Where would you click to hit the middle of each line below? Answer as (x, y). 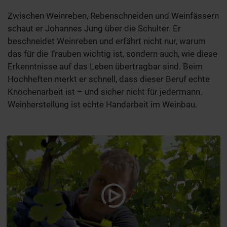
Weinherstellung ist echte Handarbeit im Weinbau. (102, 105)
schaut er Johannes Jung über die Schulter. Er (94, 29)
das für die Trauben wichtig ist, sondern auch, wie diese (112, 54)
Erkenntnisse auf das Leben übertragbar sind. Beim (105, 67)
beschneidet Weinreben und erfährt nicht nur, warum (107, 41)
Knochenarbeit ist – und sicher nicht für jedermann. (105, 92)
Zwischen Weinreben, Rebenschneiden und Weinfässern (113, 16)
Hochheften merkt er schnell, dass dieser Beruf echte (109, 79)
